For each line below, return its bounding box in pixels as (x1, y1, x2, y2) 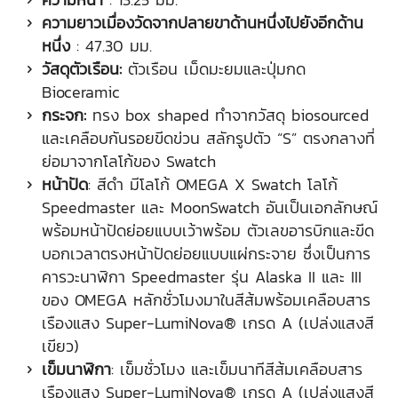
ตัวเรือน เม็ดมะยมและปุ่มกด (122, 56, 306, 81)
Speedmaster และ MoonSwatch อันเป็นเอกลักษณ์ (42, 195, 378, 219)
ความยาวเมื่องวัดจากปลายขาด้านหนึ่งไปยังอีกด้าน (42, 10, 363, 35)
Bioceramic (42, 79, 120, 104)
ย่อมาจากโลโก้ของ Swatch (42, 148, 216, 173)
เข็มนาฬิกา (42, 356, 111, 381)
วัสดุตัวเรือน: (42, 56, 122, 81)
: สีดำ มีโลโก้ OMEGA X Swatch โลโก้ (88, 171, 338, 196)
